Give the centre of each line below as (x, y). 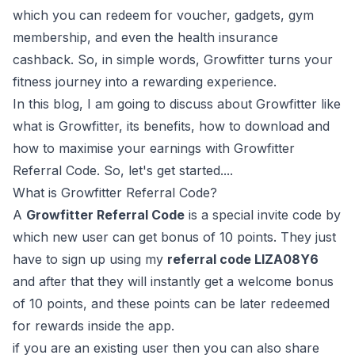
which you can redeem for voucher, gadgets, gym (163, 15)
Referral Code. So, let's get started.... (123, 170)
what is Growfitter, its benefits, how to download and (171, 126)
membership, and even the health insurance (145, 37)
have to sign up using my (90, 259)
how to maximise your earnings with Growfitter (154, 148)
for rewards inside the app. (94, 326)
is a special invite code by (263, 215)
